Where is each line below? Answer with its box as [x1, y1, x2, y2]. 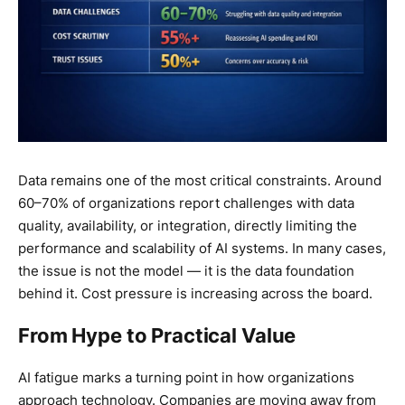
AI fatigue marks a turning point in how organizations [18, 369, 354, 387]
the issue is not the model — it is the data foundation [18, 262, 354, 280]
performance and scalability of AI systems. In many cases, [18, 240, 386, 258]
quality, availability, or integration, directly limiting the [18, 217, 357, 235]
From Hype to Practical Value [18, 324, 297, 348]
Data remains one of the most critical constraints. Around [18, 172, 381, 190]
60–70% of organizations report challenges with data [18, 194, 354, 212]
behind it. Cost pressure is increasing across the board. [18, 285, 372, 303]
